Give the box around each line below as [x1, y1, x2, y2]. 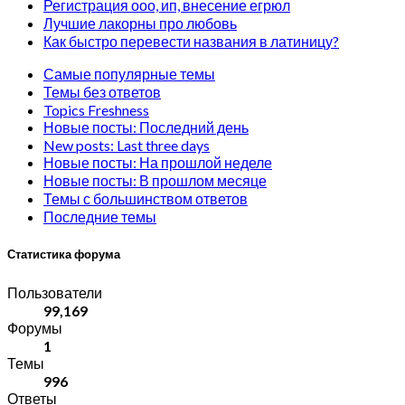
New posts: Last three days [43, 136, 210, 154]
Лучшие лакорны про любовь [43, 14, 237, 32]
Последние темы [43, 207, 156, 225]
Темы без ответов [43, 82, 161, 100]
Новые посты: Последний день [43, 118, 249, 136]
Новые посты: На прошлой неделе [43, 153, 272, 171]
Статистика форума [7, 245, 120, 263]
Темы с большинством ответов [43, 189, 248, 207]
